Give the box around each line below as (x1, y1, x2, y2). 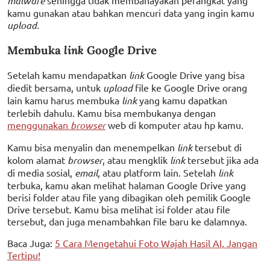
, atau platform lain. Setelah (98, 166, 218, 178)
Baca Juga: (7, 236, 55, 249)
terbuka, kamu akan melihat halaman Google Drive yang (7, 178, 246, 191)
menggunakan (7, 118, 71, 131)
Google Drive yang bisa (146, 68, 245, 81)
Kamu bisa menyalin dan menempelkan (7, 140, 177, 153)
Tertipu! (7, 248, 40, 261)
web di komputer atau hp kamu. (108, 118, 246, 131)
